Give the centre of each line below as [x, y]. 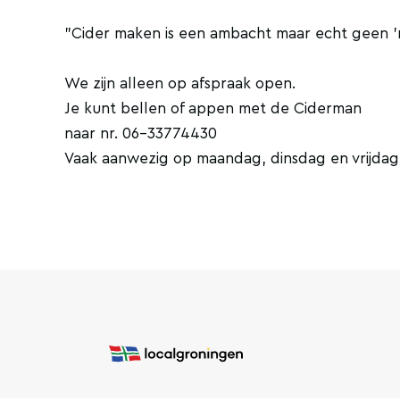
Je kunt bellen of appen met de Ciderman [213, 109]
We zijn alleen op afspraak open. [180, 84]
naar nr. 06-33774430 [141, 134]
